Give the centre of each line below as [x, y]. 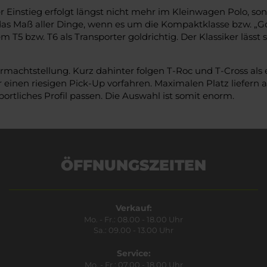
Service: [133, 253]
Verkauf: [133, 208]
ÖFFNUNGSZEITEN [133, 165]
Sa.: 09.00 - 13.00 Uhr [133, 230]
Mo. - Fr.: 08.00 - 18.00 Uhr [133, 219]
